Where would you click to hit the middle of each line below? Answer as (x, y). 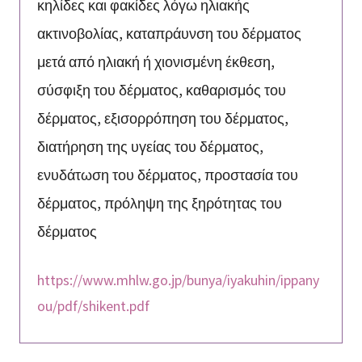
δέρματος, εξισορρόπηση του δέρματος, (162, 118)
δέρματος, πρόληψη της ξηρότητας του (159, 202)
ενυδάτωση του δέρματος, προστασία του (167, 174)
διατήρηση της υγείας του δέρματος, (150, 146)
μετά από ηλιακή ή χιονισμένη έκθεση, (156, 61)
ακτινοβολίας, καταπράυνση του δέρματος (169, 33)
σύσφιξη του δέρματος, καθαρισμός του (161, 89)
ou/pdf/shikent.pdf (93, 306)
